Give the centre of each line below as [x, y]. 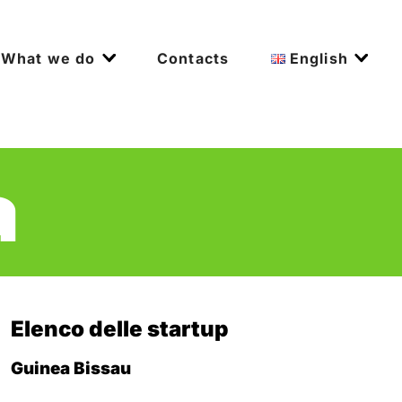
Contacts [193, 58]
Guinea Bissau [71, 368]
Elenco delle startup [120, 328]
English [319, 58]
